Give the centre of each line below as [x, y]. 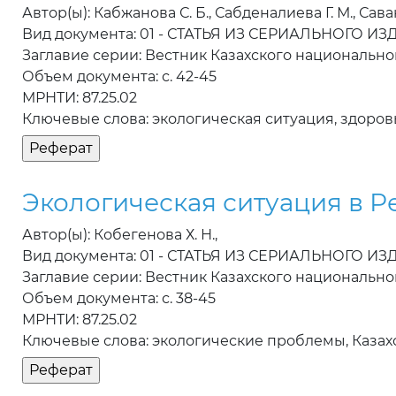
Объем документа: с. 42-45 [119, 77]
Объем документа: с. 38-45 [119, 299]
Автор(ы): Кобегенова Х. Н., [120, 235]
